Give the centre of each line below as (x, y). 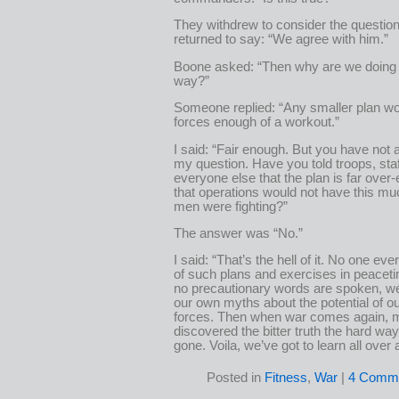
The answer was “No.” (238, 233)
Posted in (236, 377)
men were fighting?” (231, 206)
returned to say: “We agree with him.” (281, 40)
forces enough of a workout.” (256, 122)
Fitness (286, 377)
